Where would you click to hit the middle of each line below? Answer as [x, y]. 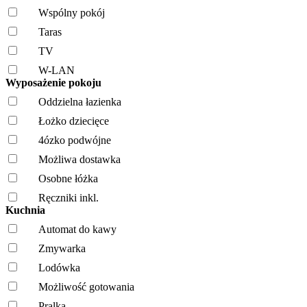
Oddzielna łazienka [80, 101]
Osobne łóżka [68, 178]
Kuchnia [27, 210]
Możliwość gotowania [86, 286]
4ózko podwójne [75, 140]
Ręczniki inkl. [69, 197]
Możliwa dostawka [79, 159]
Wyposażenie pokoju [55, 82]
